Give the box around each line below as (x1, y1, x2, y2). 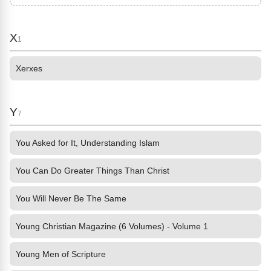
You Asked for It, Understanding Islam (16, 138, 160, 148)
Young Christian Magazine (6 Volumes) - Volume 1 (16, 221, 208, 231)
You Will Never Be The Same (16, 194, 126, 203)
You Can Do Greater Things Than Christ (16, 166, 169, 175)
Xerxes (16, 64, 42, 73)
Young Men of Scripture (16, 249, 106, 259)
